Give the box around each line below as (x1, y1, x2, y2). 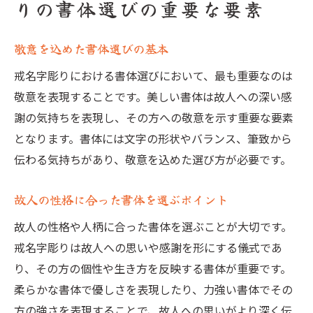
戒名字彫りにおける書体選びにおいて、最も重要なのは (14, 67, 293, 84)
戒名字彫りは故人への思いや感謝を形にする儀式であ (14, 239, 282, 256)
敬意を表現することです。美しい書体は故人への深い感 (14, 88, 292, 105)
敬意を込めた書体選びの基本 (14, 40, 168, 57)
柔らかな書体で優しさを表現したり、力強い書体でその (14, 281, 293, 298)
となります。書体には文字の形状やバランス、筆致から (14, 130, 292, 147)
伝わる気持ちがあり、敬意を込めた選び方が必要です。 (14, 151, 291, 168)
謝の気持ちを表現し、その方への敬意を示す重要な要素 (14, 109, 293, 126)
